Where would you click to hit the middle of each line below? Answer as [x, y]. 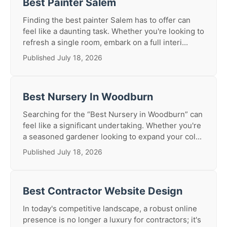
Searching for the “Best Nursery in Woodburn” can [113, 114]
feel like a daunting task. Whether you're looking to [113, 31]
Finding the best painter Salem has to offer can [107, 20]
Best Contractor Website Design [103, 191]
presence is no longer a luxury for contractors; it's [112, 220]
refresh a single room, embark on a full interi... [105, 42]
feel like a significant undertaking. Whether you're [112, 125]
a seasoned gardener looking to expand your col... [112, 137]
